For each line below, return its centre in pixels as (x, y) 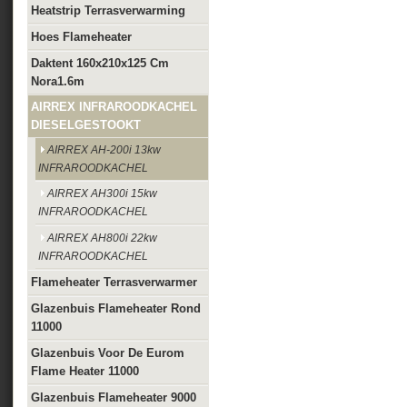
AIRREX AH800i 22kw (102, 238)
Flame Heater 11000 (85, 371)
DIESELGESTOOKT (86, 125)
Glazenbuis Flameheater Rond (116, 308)
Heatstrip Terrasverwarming (108, 10)
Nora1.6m (58, 81)
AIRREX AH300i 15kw (102, 194)
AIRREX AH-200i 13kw (104, 150)
